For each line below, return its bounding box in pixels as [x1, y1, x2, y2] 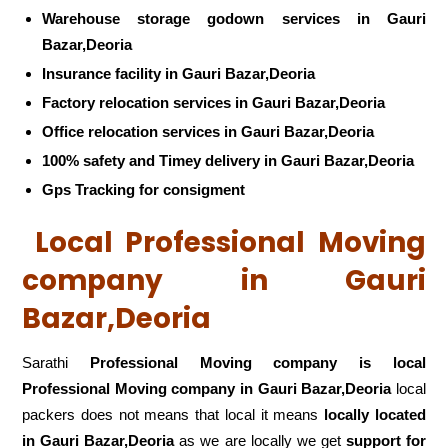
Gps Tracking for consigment [42, 180, 246, 198]
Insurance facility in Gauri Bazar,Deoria [42, 64, 316, 82]
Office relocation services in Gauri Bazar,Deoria [42, 122, 375, 140]
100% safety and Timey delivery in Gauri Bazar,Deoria [42, 151, 415, 169]
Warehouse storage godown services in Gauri [42, 9, 426, 27]
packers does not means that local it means [22, 406, 324, 424]
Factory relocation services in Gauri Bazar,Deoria [42, 93, 386, 111]
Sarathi [22, 354, 91, 372]
